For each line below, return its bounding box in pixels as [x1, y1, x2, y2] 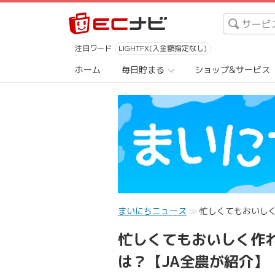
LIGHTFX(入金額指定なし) [118, 43, 207, 53]
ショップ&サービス [195, 64, 270, 76]
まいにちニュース [118, 205, 187, 217]
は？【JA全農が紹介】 [118, 251, 268, 272]
